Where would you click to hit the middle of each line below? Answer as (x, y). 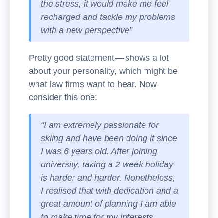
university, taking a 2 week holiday (107, 164)
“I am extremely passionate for (100, 125)
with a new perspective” (87, 30)
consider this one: (63, 97)
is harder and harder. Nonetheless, (108, 178)
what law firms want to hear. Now (93, 84)
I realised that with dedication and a (109, 191)
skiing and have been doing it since (109, 138)
